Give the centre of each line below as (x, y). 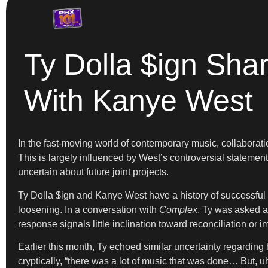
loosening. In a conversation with (89, 209)
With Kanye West (138, 101)
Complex (178, 209)
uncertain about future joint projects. (93, 172)
